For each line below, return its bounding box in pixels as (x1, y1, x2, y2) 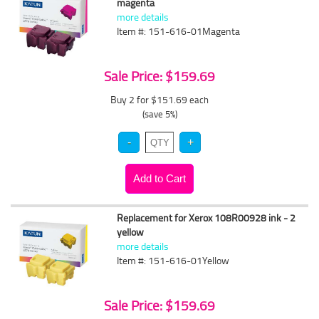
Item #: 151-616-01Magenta (117, 24, 241, 38)
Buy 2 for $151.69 (110, 93, 189, 106)
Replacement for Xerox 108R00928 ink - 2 (117, 211, 296, 224)
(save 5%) (142, 108, 177, 120)
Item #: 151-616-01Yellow (117, 253, 230, 267)
